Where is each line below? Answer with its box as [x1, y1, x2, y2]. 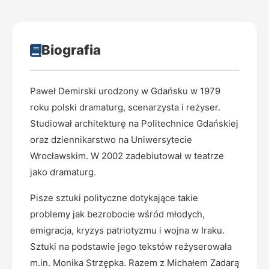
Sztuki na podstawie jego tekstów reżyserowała [30, 241, 232, 252]
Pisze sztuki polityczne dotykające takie [30, 192, 198, 204]
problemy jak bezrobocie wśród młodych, [30, 208, 205, 220]
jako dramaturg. [30, 166, 96, 178]
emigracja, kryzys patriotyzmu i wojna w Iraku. [30, 225, 225, 236]
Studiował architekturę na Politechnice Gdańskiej [30, 118, 238, 129]
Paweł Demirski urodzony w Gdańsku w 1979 [30, 85, 220, 97]
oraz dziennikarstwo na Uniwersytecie [30, 134, 192, 145]
